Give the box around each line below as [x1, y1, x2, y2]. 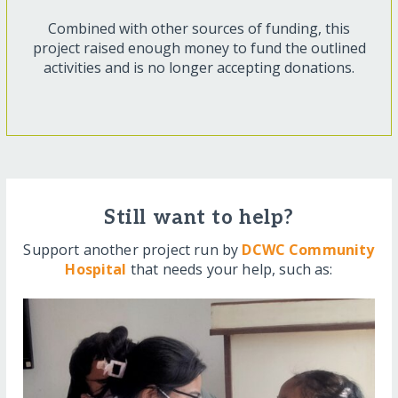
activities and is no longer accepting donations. [44, 58, 354, 78]
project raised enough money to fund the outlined [32, 38, 366, 59]
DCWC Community [242, 239, 375, 259]
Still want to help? [104, 206, 294, 231]
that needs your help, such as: [126, 259, 333, 279]
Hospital [65, 259, 127, 279]
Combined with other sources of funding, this [48, 19, 350, 39]
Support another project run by [23, 239, 243, 259]
